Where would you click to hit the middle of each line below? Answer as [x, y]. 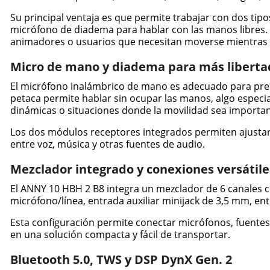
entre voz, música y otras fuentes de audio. [107, 144]
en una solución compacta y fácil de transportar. [120, 235]
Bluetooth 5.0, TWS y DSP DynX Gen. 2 [121, 260]
